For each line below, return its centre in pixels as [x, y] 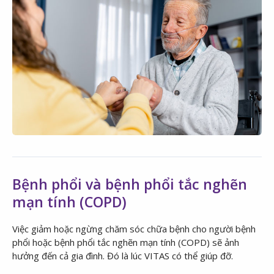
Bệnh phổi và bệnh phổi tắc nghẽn [130, 184]
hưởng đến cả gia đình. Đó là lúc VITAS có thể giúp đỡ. [123, 255]
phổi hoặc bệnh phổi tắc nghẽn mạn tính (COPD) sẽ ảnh [126, 242]
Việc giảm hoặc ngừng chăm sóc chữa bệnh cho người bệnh [134, 228]
